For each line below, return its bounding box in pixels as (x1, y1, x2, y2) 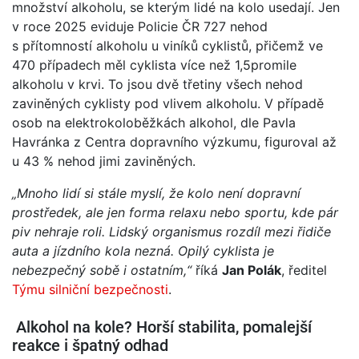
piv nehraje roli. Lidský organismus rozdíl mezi (12, 223, 293, 240)
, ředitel (281, 261, 327, 278)
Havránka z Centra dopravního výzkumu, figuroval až (12, 133, 337, 150)
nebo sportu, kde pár (206, 204, 338, 220)
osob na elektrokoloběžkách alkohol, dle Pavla (12, 114, 296, 131)
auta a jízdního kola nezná (12, 242, 171, 259)
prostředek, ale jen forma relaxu (12, 204, 206, 220)
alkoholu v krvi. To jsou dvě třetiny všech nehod (12, 75, 303, 92)
